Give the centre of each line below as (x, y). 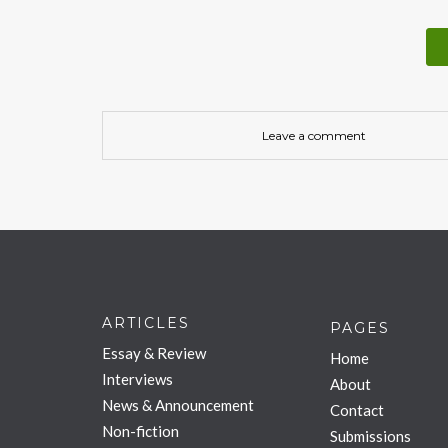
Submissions (370, 435)
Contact (357, 409)
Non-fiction (140, 430)
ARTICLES (146, 322)
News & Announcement (178, 404)
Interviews (137, 378)
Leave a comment (314, 135)
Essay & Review (154, 352)
